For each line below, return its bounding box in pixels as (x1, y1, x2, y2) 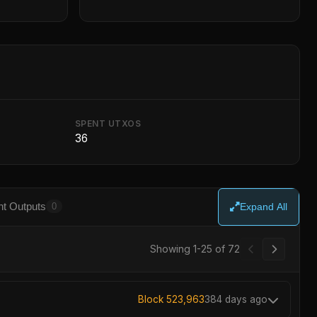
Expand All (240, 202, 287, 212)
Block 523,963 (138, 294, 204, 305)
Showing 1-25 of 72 (150, 243, 240, 255)
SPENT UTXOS (74, 118, 141, 129)
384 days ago (204, 294, 267, 305)
